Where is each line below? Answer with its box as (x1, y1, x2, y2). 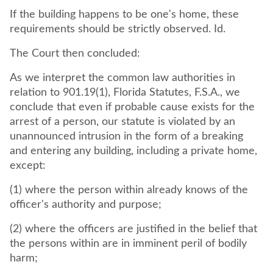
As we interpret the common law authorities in (10, 73, 235, 83)
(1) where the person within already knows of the (10, 185, 248, 196)
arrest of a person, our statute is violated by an (10, 116, 235, 127)
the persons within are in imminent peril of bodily (10, 238, 247, 249)
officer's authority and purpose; (10, 199, 165, 210)
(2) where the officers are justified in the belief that (10, 224, 257, 235)
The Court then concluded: (10, 48, 140, 59)
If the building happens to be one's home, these (10, 9, 239, 20)
